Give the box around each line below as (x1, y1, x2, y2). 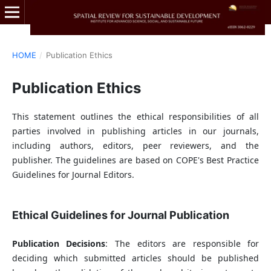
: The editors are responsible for (105, 237, 260, 249)
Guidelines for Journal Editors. (11, 168, 134, 180)
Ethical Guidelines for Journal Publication (11, 208, 229, 221)
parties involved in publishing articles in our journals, (11, 125, 260, 137)
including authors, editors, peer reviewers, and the (11, 139, 260, 151)
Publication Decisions (11, 237, 106, 249)
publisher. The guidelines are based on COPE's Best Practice (11, 154, 260, 166)
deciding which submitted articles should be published (11, 252, 260, 264)
